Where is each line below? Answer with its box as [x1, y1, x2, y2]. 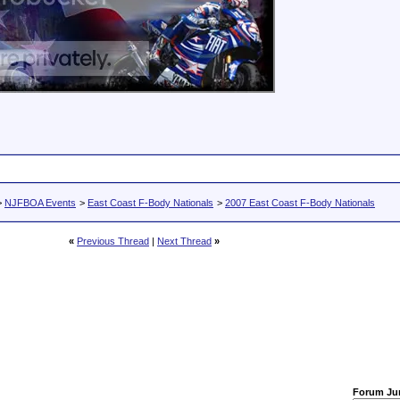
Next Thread [157, 236, 212, 246]
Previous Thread [77, 236, 149, 246]
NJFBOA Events [4, 197, 76, 208]
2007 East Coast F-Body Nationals [225, 197, 375, 208]
